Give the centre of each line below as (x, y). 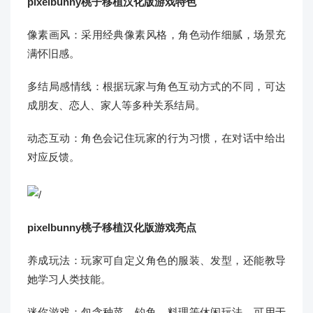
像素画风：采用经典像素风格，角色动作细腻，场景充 (156, 35)
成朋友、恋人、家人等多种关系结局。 (116, 105)
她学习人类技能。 (69, 279)
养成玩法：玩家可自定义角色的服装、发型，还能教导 (156, 260)
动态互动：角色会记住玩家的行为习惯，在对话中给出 (156, 138)
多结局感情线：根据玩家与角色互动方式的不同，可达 (156, 86)
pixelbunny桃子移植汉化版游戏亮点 (112, 227)
